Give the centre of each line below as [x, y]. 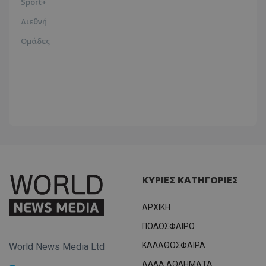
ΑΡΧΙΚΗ [156, 207]
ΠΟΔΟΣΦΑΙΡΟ [168, 226]
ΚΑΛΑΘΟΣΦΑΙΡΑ [174, 245]
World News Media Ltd [57, 247]
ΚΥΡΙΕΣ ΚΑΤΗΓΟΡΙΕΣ [190, 180]
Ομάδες [35, 41]
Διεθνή [34, 21]
